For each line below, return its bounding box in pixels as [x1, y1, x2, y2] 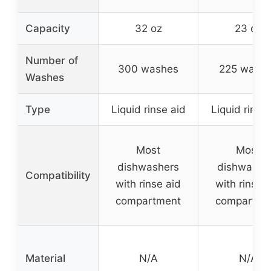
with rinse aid [116, 177, 181, 190]
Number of [25, 54, 78, 67]
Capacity [25, 22, 70, 34]
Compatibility [25, 169, 91, 181]
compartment [116, 194, 181, 207]
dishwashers [117, 160, 179, 173]
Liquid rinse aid [111, 103, 186, 116]
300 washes [118, 62, 178, 75]
